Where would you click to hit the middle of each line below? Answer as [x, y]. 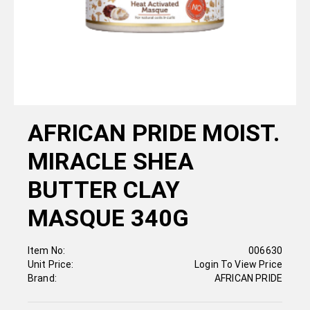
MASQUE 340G [109, 218]
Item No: [47, 251]
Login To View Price [238, 265]
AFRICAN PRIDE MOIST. [154, 133]
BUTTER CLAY [104, 190]
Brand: [42, 279]
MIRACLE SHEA [111, 162]
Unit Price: [51, 265]
